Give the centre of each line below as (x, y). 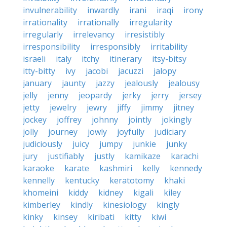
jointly (140, 120)
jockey (35, 120)
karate (77, 168)
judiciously (43, 144)
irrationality (45, 22)
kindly (82, 205)
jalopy (165, 71)
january (37, 83)
